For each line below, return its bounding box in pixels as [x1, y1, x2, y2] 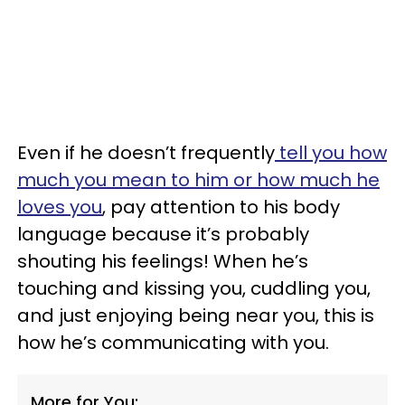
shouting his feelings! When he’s [17, 248, 308, 274]
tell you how [275, 139, 387, 165]
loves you [17, 193, 102, 220]
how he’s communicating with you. [17, 329, 329, 355]
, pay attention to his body [102, 193, 340, 220]
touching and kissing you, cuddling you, [17, 275, 371, 301]
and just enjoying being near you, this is [17, 302, 374, 328]
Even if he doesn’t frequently [17, 139, 275, 165]
